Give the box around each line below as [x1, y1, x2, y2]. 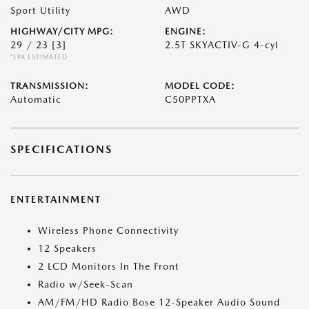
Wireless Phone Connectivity [38, 225, 179, 236]
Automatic [10, 94, 61, 105]
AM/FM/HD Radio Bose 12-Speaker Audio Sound [38, 297, 280, 308]
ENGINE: [165, 26, 206, 37]
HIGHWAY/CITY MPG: [10, 26, 114, 37]
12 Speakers [38, 243, 97, 254]
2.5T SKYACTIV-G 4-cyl [165, 39, 278, 50]
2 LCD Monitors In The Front [38, 261, 179, 272]
